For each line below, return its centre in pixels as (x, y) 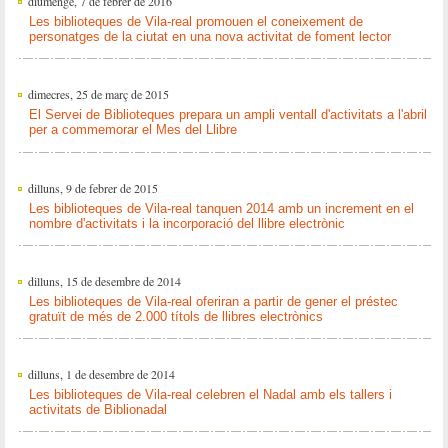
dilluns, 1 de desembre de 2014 (101, 374)
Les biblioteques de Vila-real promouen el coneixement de (195, 21)
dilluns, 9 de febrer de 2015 (92, 187)
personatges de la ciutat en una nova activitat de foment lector (209, 36)
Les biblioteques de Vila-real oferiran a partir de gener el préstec (213, 301)
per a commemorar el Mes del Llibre (132, 130)
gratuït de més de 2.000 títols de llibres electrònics (175, 316)
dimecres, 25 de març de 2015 (98, 94)
